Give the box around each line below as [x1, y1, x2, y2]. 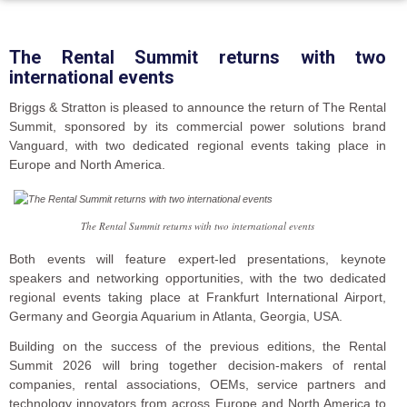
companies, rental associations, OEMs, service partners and [9, 377, 387, 392]
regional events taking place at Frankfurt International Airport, [9, 290, 387, 305]
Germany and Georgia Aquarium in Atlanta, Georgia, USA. [9, 309, 342, 324]
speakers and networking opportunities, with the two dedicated [9, 271, 387, 286]
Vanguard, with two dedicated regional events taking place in [9, 137, 387, 153]
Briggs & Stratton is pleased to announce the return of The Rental [9, 99, 387, 114]
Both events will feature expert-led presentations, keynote [9, 252, 387, 267]
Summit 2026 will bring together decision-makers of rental [9, 358, 387, 373]
